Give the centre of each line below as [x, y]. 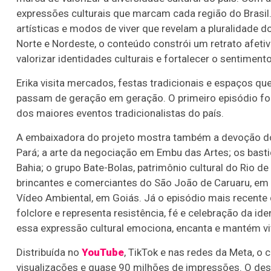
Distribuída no [49, 253]
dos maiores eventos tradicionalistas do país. [120, 113]
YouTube [103, 253]
